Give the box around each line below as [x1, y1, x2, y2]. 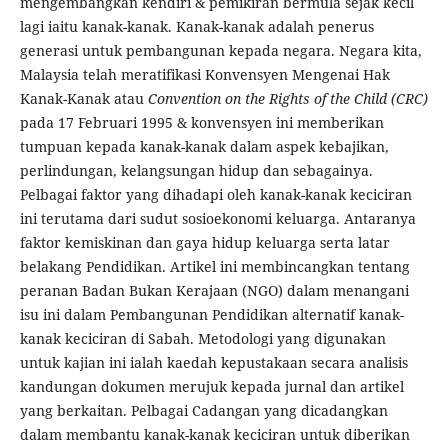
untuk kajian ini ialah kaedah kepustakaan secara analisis [19, 353, 408, 373]
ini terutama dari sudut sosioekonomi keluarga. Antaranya [19, 209, 416, 229]
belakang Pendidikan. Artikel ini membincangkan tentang [19, 257, 410, 277]
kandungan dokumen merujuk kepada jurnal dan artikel [19, 377, 404, 397]
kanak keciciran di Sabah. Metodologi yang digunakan [19, 329, 386, 349]
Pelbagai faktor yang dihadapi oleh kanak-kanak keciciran [19, 185, 412, 205]
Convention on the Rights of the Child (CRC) [147, 89, 428, 109]
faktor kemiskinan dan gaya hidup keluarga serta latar [19, 233, 390, 253]
